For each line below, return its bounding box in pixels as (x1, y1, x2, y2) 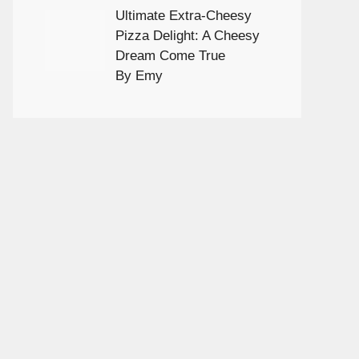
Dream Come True (115, 48, 225, 64)
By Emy (115, 68, 163, 84)
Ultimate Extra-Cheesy (115, 8, 252, 24)
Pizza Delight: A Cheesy (115, 28, 260, 44)
